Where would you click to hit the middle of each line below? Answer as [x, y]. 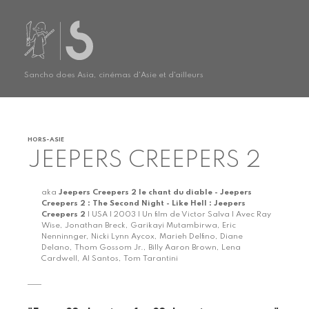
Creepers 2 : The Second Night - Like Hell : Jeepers [143, 203]
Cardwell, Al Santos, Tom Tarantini [110, 258]
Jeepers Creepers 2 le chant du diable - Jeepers [155, 192]
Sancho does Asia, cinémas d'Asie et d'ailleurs [114, 75]
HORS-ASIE [46, 139]
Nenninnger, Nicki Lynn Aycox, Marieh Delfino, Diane [142, 236]
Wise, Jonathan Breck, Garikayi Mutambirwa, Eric [139, 225]
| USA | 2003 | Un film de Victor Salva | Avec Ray [178, 214]
